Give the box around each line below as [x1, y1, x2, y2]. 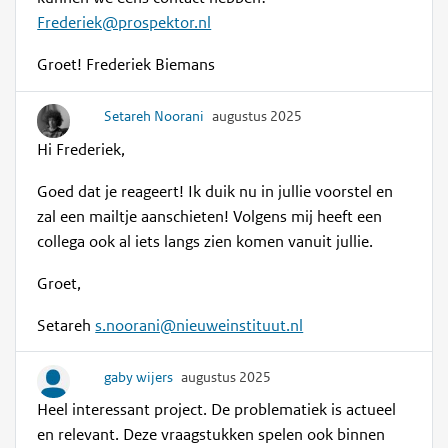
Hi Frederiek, [37, 139, 126, 160]
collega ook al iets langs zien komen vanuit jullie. [37, 231, 374, 252]
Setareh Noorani [104, 107, 205, 126]
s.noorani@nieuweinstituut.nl [95, 315, 304, 336]
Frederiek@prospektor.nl [37, 12, 212, 33]
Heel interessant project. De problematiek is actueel [37, 400, 397, 421]
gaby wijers [104, 368, 174, 387]
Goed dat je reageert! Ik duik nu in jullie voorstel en [37, 181, 394, 202]
